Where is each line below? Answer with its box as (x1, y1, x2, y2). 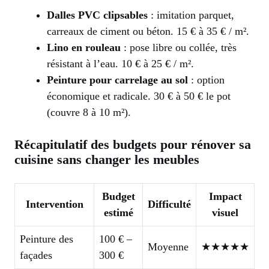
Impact (208, 190, 242, 202)
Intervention (25, 198, 83, 210)
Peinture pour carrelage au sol (47, 73, 188, 86)
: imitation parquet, (148, 8, 234, 21)
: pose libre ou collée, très (121, 41, 237, 53)
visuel (212, 206, 238, 219)
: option (188, 73, 225, 86)
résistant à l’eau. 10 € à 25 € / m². (47, 57, 194, 70)
